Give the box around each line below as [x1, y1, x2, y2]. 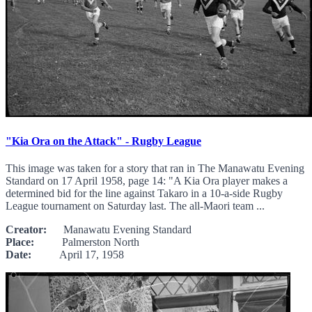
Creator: [6, 223, 47, 235]
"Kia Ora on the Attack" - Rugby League [6, 134, 201, 147]
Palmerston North [34, 235, 139, 248]
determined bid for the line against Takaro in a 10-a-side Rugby [6, 187, 283, 199]
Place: [6, 235, 34, 248]
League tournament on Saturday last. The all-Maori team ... [6, 199, 265, 212]
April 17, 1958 [31, 248, 124, 260]
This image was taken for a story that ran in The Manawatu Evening [6, 162, 304, 174]
